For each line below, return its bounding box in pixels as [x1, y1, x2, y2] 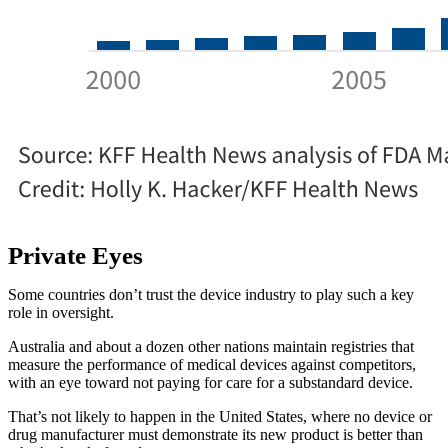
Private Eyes [8, 241, 143, 269]
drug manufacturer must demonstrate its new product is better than [8, 425, 423, 443]
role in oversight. [8, 303, 114, 321]
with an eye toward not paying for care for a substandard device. [8, 373, 413, 391]
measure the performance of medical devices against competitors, [8, 355, 416, 373]
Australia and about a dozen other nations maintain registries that [8, 337, 414, 355]
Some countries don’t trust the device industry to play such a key [8, 285, 414, 303]
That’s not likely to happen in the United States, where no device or [8, 407, 432, 425]
